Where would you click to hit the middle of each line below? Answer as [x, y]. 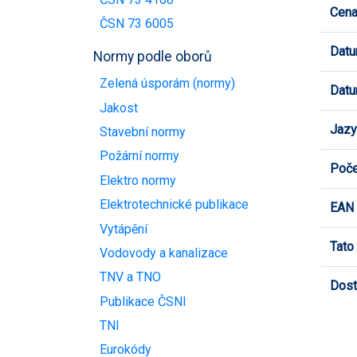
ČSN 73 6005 [137, 23]
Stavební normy [143, 132]
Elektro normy [138, 180]
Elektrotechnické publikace [174, 205]
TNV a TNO [130, 277]
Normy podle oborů [153, 57]
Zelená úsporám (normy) [167, 84]
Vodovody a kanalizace [164, 253]
